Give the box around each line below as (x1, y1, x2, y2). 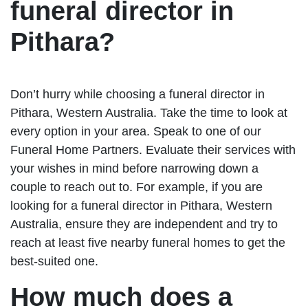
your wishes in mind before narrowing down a (10, 161, 258, 175)
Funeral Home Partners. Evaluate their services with (10, 142, 296, 157)
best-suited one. (10, 254, 98, 268)
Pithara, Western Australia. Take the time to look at (10, 105, 287, 120)
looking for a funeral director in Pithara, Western (10, 198, 272, 212)
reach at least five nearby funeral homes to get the (10, 235, 285, 250)
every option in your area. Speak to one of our (10, 124, 261, 138)
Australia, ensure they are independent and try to (10, 217, 278, 231)
